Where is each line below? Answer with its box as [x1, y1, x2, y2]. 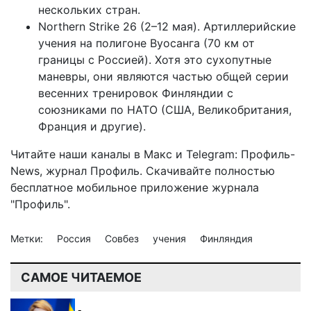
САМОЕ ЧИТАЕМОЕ [21, 269, 142, 285]
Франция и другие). [38, 119, 146, 133]
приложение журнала [137, 180, 259, 194]
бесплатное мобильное [10, 180, 137, 194]
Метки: [10, 232, 46, 244]
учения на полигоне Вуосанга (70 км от [38, 35, 255, 50]
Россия [57, 232, 94, 244]
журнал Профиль [46, 163, 140, 178]
